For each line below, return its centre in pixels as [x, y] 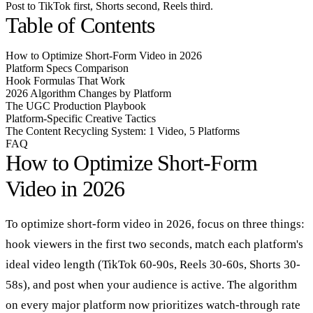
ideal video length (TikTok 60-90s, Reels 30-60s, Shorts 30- [153, 264]
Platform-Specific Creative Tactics [81, 118]
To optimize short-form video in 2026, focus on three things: [155, 224]
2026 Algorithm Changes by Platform [88, 93]
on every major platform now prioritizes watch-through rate [153, 305]
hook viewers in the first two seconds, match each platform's [154, 244]
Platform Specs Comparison [67, 68]
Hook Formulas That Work [65, 80]
